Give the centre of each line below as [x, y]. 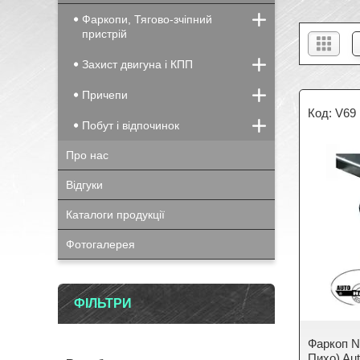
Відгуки [84, 185]
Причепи [105, 95]
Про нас [87, 155]
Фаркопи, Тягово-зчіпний [147, 19]
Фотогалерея [100, 244]
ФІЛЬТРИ [103, 303]
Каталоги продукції [115, 215]
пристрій [104, 34]
